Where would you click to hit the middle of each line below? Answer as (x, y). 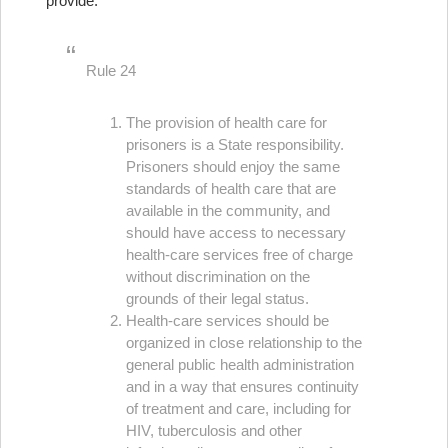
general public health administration (240, 364)
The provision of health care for (226, 122)
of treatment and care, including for (238, 408)
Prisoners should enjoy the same (233, 166)
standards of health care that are (231, 188)
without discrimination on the (218, 276)
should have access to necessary (236, 232)
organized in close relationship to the (244, 342)
